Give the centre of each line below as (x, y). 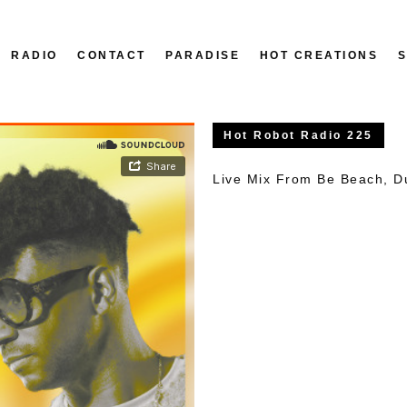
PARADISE (203, 55)
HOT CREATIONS (319, 55)
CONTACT (112, 55)
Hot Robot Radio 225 (298, 135)
